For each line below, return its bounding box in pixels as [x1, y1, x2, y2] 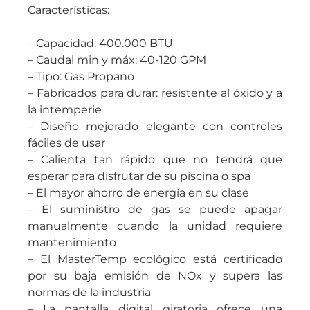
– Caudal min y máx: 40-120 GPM [28, 53, 206, 66]
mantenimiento [28, 236, 116, 249]
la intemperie [28, 103, 102, 116]
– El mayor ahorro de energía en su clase [28, 186, 249, 199]
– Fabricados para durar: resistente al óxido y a [28, 86, 282, 100]
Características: [28, 3, 109, 17]
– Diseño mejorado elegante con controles [28, 120, 282, 133]
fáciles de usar [28, 136, 105, 149]
